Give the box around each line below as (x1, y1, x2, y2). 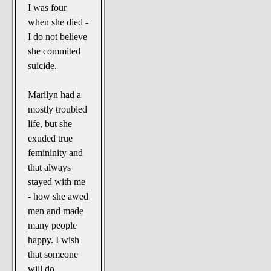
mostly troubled (28, 104, 88, 115)
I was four (28, 2, 67, 13)
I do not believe (28, 31, 88, 42)
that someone (28, 249, 79, 260)
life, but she (28, 119, 73, 129)
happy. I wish (28, 235, 80, 246)
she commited (28, 46, 81, 57)
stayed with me (28, 177, 86, 188)
